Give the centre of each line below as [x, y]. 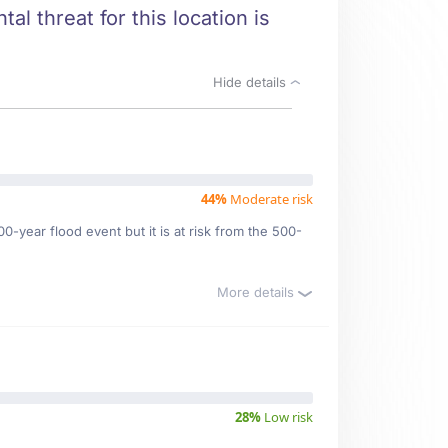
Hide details [251, 82]
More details [257, 292]
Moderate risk [270, 199]
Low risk [287, 417]
